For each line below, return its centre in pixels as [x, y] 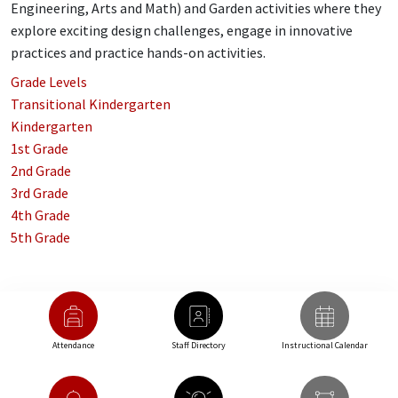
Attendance [74, 346]
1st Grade [40, 149]
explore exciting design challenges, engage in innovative [182, 31]
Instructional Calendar [324, 346]
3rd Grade [40, 193]
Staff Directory [199, 346]
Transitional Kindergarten [91, 104]
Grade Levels [49, 82]
